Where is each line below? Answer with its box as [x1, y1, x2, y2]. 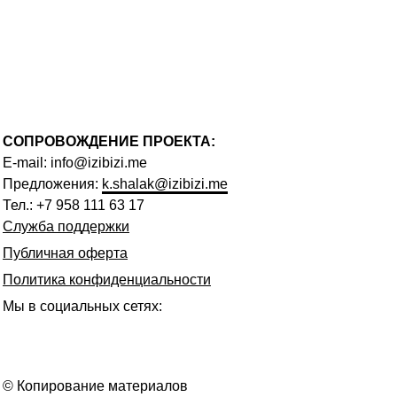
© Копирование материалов [3, 378, 188, 393]
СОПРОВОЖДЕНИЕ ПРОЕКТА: [3, 134, 215, 149]
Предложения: [3, 176, 102, 191]
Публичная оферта [3, 245, 128, 261]
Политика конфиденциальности [3, 272, 211, 287]
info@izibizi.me [51, 155, 147, 170]
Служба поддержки [3, 219, 129, 234]
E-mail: [3, 155, 51, 170]
